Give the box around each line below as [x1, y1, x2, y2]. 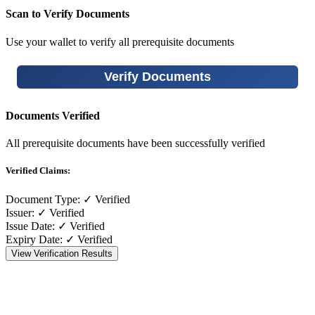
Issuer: [6, 206, 34, 219]
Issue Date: [6, 219, 55, 232]
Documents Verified [6, 110, 100, 122]
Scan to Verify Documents [6, 8, 129, 20]
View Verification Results [11, 247, 112, 259]
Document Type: [6, 193, 80, 205]
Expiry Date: [6, 233, 63, 245]
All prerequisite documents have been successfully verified [6, 137, 265, 150]
